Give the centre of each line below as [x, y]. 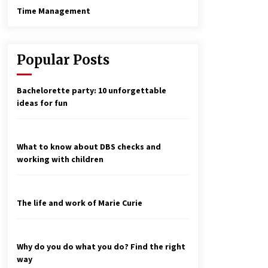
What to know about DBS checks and [89, 147]
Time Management [54, 11]
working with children [60, 159]
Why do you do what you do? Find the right [101, 247]
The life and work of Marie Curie [80, 203]
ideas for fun [42, 103]
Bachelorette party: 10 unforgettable [92, 91]
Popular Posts [63, 60]
